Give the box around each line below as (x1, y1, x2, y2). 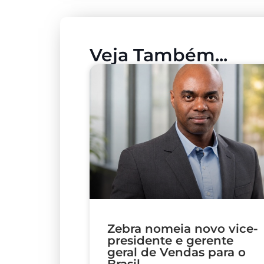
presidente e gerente (107, 233, 233, 248)
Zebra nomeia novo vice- (107, 222, 258, 236)
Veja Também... (90, 44, 227, 67)
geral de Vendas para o (107, 245, 246, 260)
